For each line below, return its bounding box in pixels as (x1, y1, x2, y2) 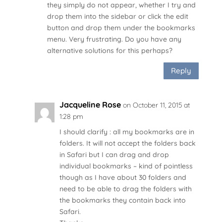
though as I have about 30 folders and (59, 172, 186, 182)
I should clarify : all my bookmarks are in (59, 127, 194, 136)
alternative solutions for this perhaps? (47, 46, 172, 55)
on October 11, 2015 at (122, 100, 190, 110)
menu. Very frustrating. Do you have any (47, 34, 181, 44)
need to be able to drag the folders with (59, 184, 192, 193)
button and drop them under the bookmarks (47, 23, 195, 32)
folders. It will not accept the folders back (59, 138, 196, 148)
